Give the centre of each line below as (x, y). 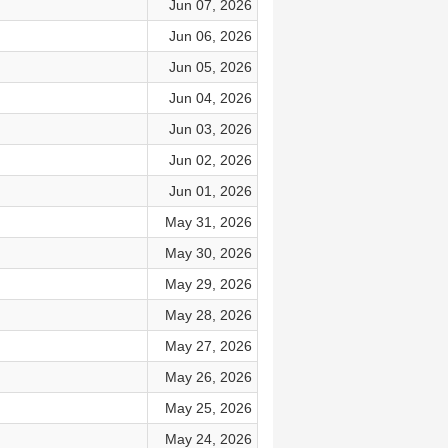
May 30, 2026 (208, 253)
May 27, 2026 (208, 346)
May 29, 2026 (208, 284)
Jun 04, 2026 (210, 98)
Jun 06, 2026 (210, 36)
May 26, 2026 (208, 377)
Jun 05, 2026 (210, 67)
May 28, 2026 (208, 315)
